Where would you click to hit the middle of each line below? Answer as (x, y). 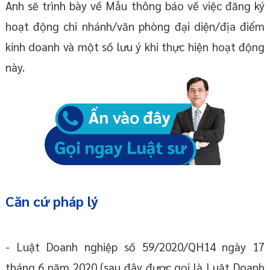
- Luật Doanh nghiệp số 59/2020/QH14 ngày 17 (135, 246)
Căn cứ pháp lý (52, 200)
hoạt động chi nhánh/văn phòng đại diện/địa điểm (135, 26)
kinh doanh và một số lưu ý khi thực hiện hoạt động (135, 47)
